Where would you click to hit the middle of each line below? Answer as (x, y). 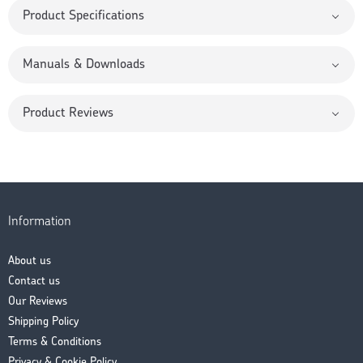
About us (30, 262)
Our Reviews (38, 302)
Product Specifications (83, 17)
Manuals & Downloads (84, 65)
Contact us (34, 282)
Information (40, 222)
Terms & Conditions (55, 343)
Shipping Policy (43, 322)
